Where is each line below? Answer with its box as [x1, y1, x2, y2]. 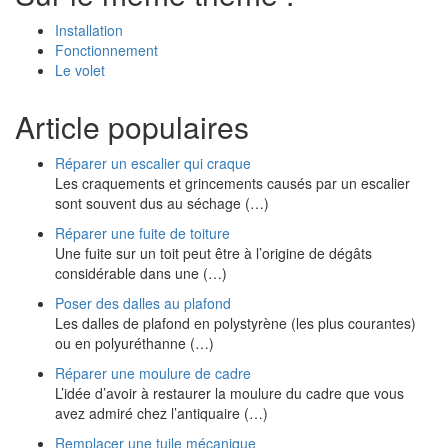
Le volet [55, 60, 105, 80]
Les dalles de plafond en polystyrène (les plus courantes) [55, 313, 416, 333]
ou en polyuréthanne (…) [55, 333, 214, 353]
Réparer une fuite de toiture [55, 223, 230, 243]
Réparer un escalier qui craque [55, 153, 251, 173]
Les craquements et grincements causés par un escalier [55, 173, 410, 193]
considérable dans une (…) [55, 263, 227, 283]
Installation [55, 20, 123, 40]
